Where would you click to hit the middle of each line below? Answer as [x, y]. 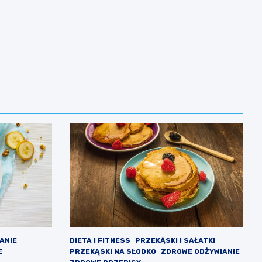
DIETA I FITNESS [100, 241]
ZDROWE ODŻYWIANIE [200, 252]
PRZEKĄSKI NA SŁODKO [113, 252]
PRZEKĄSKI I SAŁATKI [175, 241]
